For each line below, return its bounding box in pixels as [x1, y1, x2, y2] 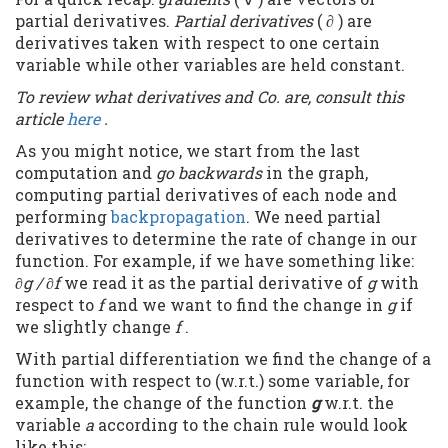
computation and [15, 162, 156, 184]
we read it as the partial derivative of [64, 272, 367, 294]
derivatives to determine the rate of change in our [15, 228, 417, 250]
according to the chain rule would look [98, 414, 408, 436]
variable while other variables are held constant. [15, 54, 405, 76]
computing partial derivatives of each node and [15, 184, 397, 206]
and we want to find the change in [108, 294, 387, 316]
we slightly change [15, 316, 175, 338]
